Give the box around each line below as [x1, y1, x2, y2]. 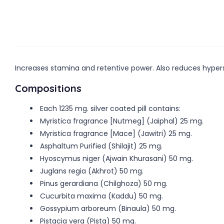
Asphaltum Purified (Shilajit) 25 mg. [40, 141, 162, 151]
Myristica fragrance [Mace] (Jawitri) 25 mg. [40, 128, 192, 138]
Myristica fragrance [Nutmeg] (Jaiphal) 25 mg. [40, 116, 203, 126]
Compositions [15, 82, 81, 94]
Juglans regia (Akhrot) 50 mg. [40, 166, 143, 176]
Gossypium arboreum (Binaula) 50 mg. [40, 203, 176, 213]
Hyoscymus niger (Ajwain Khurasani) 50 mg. [40, 153, 193, 163]
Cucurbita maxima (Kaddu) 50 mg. [40, 191, 163, 201]
